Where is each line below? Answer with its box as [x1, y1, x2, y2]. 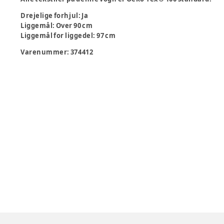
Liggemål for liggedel [20, 31, 93, 40]
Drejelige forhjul [20, 11, 78, 20]
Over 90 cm [55, 21, 93, 30]
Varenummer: [20, 47, 70, 56]
